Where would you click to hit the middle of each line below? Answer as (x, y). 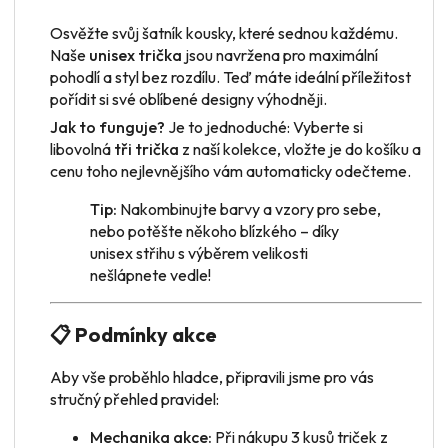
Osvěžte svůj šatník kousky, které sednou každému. (224, 32)
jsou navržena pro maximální (280, 54)
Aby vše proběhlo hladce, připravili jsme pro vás (212, 376)
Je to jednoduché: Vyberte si (264, 126)
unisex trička (135, 54)
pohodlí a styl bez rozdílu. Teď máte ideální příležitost (230, 76)
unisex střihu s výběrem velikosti (199, 252)
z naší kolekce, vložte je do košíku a (300, 148)
